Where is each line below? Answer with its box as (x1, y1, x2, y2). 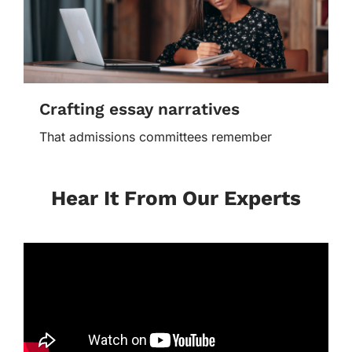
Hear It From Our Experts (51, 185, 301, 210)
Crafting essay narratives (39, 98, 240, 119)
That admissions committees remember (39, 128, 272, 145)
